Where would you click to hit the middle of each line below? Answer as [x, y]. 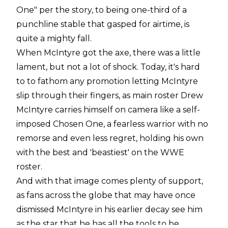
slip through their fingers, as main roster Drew [110, 95]
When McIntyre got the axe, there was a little [108, 52]
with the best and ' [54, 152]
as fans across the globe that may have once [106, 195]
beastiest [110, 152]
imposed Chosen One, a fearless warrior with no [112, 124]
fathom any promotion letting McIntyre [117, 81]
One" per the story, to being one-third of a [102, 10]
